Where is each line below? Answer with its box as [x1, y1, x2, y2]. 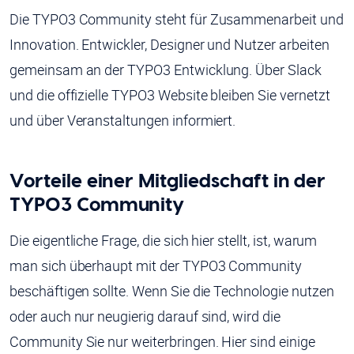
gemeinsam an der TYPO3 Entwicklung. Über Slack [9, 60, 322, 80]
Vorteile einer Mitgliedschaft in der [9, 168, 326, 193]
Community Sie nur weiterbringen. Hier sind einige [9, 332, 315, 352]
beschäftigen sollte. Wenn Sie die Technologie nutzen [9, 281, 334, 301]
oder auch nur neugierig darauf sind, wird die [9, 307, 281, 326]
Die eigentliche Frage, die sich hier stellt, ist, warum [9, 231, 318, 250]
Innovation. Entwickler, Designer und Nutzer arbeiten [9, 35, 330, 55]
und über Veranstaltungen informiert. [9, 111, 236, 130]
